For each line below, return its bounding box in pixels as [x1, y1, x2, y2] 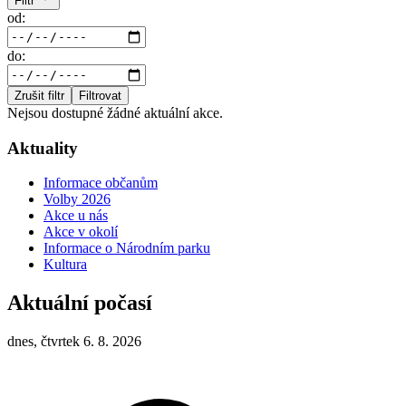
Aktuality [7, 138, 78, 158]
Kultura [43, 256, 87, 273]
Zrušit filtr [14, 88, 64, 102]
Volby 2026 [43, 191, 111, 208]
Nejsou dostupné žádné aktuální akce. [7, 104, 223, 121]
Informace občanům [43, 175, 158, 191]
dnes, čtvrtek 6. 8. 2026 [7, 333, 141, 350]
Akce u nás [43, 208, 108, 224]
